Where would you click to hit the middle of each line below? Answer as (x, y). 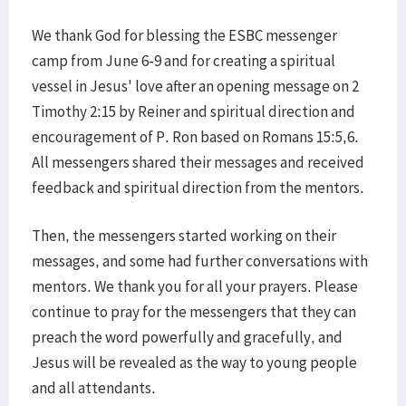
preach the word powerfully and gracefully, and (187, 337)
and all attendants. (94, 388)
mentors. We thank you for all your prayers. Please (195, 286)
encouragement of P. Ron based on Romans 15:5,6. (195, 137)
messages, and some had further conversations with (200, 261)
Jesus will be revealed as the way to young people (194, 362)
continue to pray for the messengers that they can (194, 312)
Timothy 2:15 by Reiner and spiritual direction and (193, 111)
